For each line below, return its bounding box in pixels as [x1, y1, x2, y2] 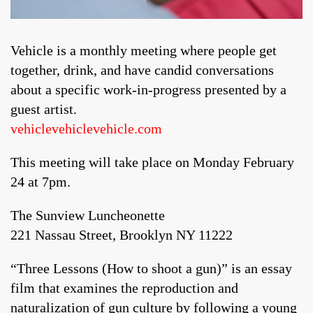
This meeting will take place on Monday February [10, 154, 294, 170]
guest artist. [10, 101, 77, 117]
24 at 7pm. [10, 174, 71, 190]
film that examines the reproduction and [10, 280, 238, 296]
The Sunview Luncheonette [10, 208, 165, 224]
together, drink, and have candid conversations [10, 62, 274, 78]
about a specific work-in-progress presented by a [10, 82, 286, 98]
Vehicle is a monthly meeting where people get [10, 43, 277, 59]
